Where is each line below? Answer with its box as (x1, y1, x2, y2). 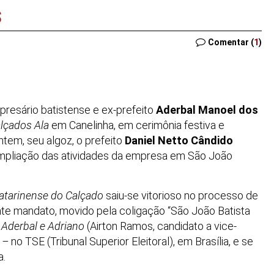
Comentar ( (208, 37, 254, 47)
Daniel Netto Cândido (125, 133, 233, 147)
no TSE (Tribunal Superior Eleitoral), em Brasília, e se (9, 235, 253, 248)
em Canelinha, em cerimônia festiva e (49, 118, 224, 131)
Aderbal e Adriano (1, 220, 84, 233)
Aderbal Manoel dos (156, 103, 258, 116)
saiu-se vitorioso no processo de (103, 189, 258, 202)
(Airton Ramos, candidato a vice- (84, 220, 237, 233)
